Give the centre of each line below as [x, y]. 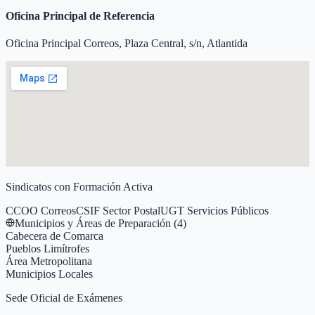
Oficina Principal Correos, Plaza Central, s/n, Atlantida [127, 44]
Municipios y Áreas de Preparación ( [96, 224]
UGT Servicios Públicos [214, 211]
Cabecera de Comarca [54, 236]
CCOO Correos [41, 211]
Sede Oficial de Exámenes [64, 298]
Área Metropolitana [49, 262]
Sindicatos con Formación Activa [79, 187]
